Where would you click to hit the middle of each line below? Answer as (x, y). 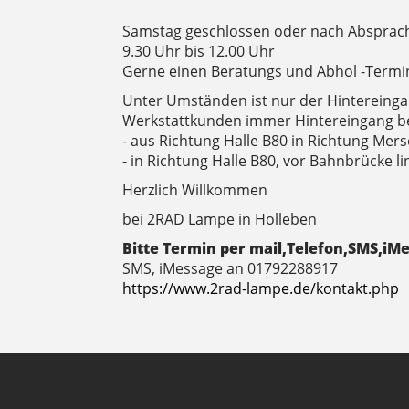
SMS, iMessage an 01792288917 (231, 268)
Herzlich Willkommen (195, 190)
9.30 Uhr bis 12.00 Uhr (199, 51)
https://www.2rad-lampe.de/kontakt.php (261, 288)
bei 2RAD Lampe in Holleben (220, 219)
